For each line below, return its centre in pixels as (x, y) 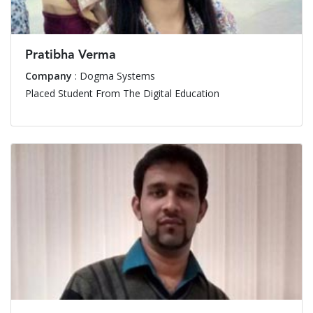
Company (49, 75)
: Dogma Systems (114, 75)
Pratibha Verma (71, 55)
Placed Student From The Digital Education (122, 93)
